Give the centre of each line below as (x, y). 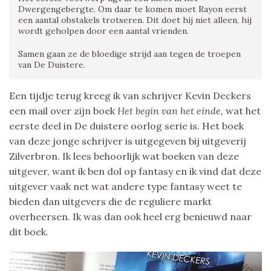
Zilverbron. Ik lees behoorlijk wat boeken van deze (124, 156)
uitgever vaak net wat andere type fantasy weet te (126, 186)
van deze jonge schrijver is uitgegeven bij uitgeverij (128, 141)
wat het (243, 110)
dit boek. (29, 231)
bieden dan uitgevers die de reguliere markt (110, 201)
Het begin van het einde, (171, 110)
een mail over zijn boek (63, 110)
